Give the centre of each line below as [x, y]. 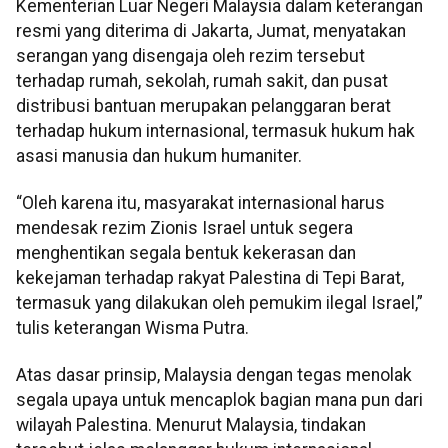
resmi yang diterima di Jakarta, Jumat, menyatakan [211, 30]
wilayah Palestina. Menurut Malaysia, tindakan [191, 425]
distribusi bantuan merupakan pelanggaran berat [203, 105]
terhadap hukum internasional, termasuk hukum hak [215, 130]
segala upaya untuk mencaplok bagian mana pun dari [219, 400]
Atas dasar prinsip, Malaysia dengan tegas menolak [214, 375]
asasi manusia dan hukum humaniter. [159, 155]
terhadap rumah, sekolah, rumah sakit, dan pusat [202, 80]
